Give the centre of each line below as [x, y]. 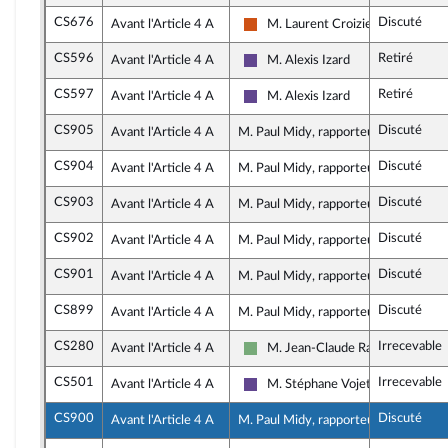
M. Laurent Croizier [322, 24]
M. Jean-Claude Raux [326, 348]
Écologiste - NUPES [313, 355]
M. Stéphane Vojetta [324, 384]
